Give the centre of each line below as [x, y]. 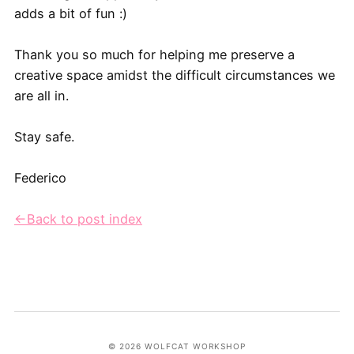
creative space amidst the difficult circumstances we [174, 75]
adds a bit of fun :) [70, 14]
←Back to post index [78, 219]
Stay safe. [46, 137]
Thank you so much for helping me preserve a [154, 55]
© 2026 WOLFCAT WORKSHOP [177, 346]
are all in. [43, 96]
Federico [40, 178]
